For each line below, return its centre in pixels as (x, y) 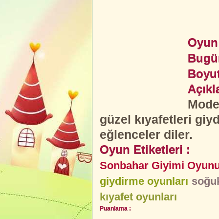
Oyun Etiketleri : (145, 150)
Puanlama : (115, 208)
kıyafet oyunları (138, 197)
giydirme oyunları (144, 181)
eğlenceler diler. (146, 135)
